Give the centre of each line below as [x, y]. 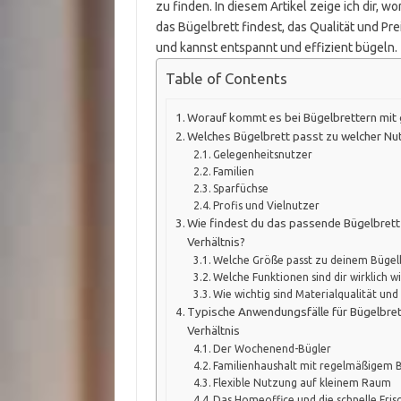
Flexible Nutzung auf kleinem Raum [302, 382]
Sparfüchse [240, 188]
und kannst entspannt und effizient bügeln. [276, 47]
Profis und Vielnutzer [266, 205]
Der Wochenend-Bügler [272, 348]
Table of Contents [226, 79]
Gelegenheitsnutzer [262, 154]
